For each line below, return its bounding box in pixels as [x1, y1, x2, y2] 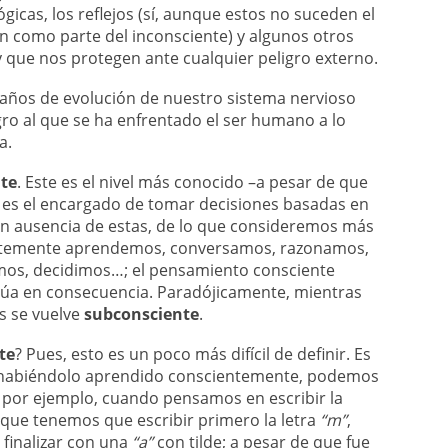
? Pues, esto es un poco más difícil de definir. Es [15, 343, 371, 365]
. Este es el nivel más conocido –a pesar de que [17, 171, 368, 193]
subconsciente [84, 303, 199, 325]
